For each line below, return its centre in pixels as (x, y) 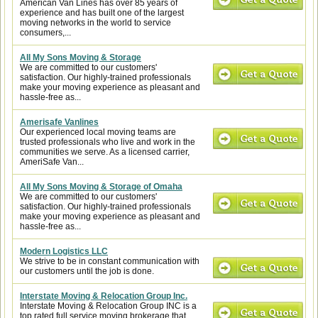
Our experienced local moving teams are (98, 132)
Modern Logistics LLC (64, 251)
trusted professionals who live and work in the (108, 142)
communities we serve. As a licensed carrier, (105, 152)
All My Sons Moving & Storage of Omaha (101, 187)
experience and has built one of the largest (102, 13)
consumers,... (45, 33)
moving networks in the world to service (95, 23)
